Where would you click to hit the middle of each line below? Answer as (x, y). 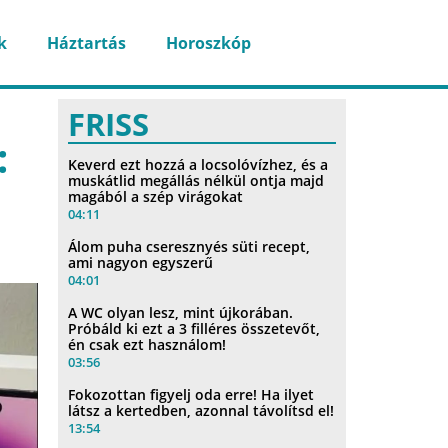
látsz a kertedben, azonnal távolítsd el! (201, 410)
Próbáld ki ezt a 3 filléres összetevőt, (194, 328)
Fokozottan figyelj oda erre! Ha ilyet (191, 394)
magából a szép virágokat (156, 196)
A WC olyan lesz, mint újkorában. (181, 312)
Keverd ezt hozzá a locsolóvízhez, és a (198, 164)
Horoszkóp (208, 42)
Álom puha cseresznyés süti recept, (189, 246)
